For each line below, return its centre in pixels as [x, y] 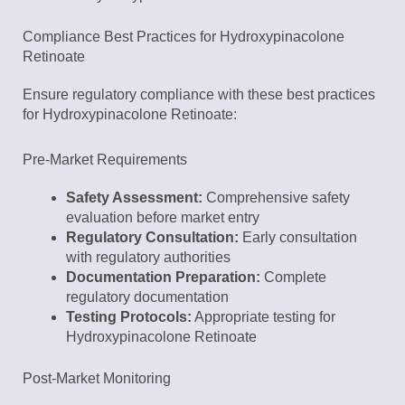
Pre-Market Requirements [105, 160]
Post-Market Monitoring [97, 379]
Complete [293, 278]
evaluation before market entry [163, 218]
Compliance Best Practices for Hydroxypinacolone [184, 37]
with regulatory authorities [148, 258]
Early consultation [298, 238]
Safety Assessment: [134, 198]
